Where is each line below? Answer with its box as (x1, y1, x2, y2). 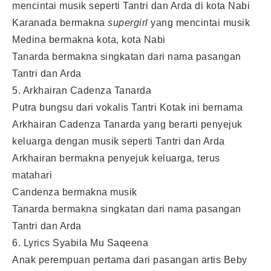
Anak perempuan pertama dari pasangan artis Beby (12, 254, 247, 265)
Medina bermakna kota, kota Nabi (12, 34, 166, 45)
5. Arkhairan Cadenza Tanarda (12, 85, 151, 96)
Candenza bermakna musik (12, 186, 137, 197)
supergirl (108, 17, 151, 28)
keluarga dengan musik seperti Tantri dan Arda (12, 135, 225, 146)
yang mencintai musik (151, 17, 250, 28)
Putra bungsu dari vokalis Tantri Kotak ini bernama (12, 102, 243, 113)
